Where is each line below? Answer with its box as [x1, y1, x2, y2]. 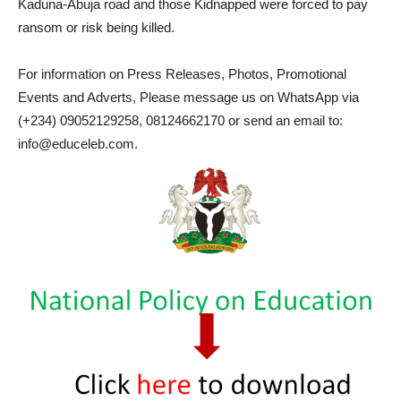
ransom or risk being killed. [18, 19, 175, 35]
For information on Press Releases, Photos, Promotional [18, 65, 346, 81]
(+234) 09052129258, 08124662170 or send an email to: [18, 112, 343, 128]
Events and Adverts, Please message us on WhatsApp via [18, 89, 359, 105]
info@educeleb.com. [18, 135, 138, 151]
